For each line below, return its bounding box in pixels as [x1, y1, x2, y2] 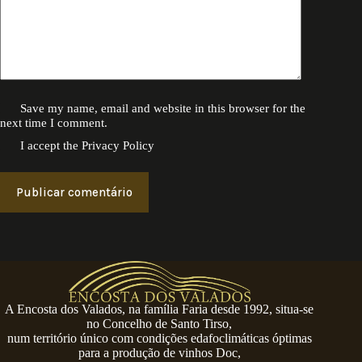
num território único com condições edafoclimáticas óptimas [6, 331, 312, 345]
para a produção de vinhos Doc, [78, 346, 241, 360]
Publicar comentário [16, 184, 133, 200]
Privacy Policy [82, 138, 155, 152]
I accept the [20, 138, 82, 152]
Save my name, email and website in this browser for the [20, 101, 306, 115]
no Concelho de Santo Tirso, [86, 317, 233, 330]
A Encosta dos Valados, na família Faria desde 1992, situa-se [5, 302, 314, 316]
